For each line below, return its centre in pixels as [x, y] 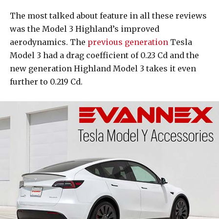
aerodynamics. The [49, 42]
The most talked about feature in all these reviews [108, 16]
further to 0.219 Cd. [46, 82]
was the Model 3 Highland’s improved [85, 29]
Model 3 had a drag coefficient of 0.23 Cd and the [104, 55]
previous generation [128, 42]
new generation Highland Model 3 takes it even [103, 69]
